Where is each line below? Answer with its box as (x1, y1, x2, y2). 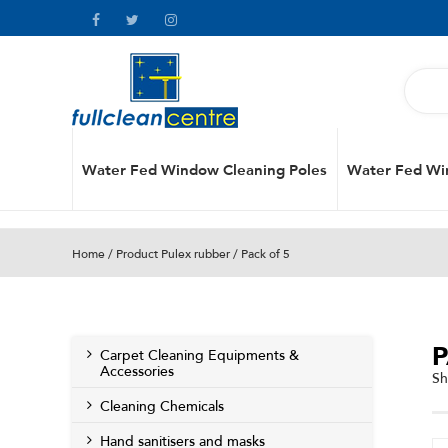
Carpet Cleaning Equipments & (100, 347, 299, 364)
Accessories (100, 363, 174, 380)
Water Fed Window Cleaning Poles (82, 158, 327, 179)
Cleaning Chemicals (100, 398, 224, 415)
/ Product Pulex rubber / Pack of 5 (105, 247, 290, 261)
